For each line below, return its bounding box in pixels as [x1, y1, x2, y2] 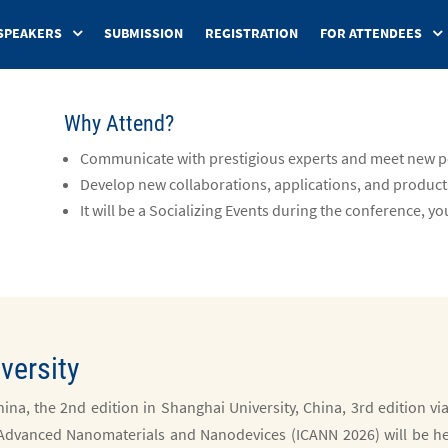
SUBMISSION [104, 24, 183, 42]
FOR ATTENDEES [320, 24, 422, 42]
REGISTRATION [205, 24, 298, 42]
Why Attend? [63, 111, 174, 136]
